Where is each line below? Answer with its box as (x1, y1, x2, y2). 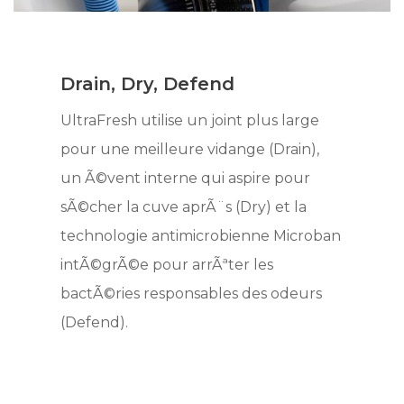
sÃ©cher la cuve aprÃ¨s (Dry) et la (60, 197, 308, 216)
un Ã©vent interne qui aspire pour (60, 169, 311, 187)
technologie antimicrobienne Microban (60, 226, 342, 244)
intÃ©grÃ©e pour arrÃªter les (60, 255, 274, 273)
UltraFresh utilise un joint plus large (60, 111, 320, 129)
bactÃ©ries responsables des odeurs (60, 284, 323, 302)
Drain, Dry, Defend (60, 72, 235, 95)
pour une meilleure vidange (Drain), (60, 140, 320, 158)
